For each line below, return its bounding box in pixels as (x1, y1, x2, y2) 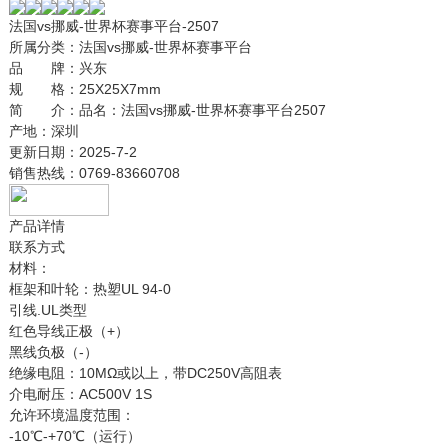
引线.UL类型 (8, 302, 87, 319)
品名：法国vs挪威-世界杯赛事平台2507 (78, 102, 326, 119)
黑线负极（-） (8, 344, 98, 361)
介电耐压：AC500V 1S (8, 386, 152, 403)
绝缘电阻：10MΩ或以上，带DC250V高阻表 (8, 365, 282, 382)
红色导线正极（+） (8, 323, 129, 340)
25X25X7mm (78, 81, 161, 98)
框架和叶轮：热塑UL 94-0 (8, 281, 171, 298)
